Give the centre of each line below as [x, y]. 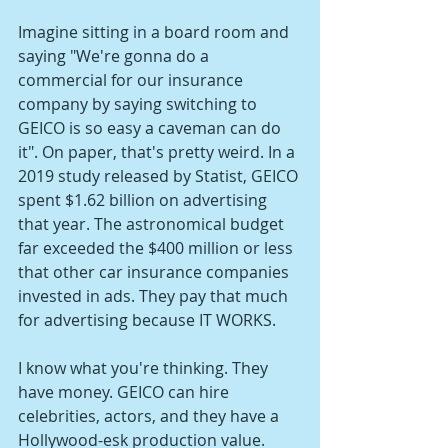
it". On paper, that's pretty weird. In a [158, 151]
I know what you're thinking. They [145, 367]
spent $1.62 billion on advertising [144, 199]
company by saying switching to [139, 103]
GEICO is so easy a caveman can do [151, 127]
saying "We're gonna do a [115, 55]
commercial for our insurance [132, 79]
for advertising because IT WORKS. [147, 319]
